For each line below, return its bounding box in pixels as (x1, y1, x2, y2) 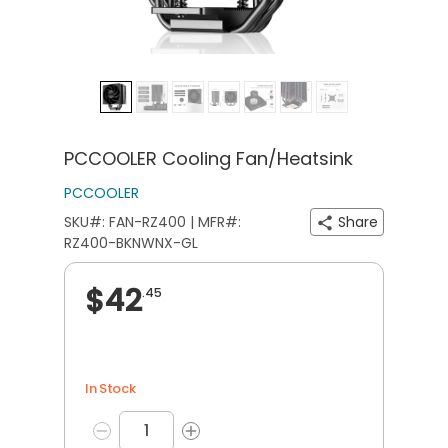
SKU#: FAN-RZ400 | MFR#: (64, 211, 241, 232)
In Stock (85, 378, 136, 398)
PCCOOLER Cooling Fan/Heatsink (64, 145, 353, 171)
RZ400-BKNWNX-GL (64, 232, 198, 253)
